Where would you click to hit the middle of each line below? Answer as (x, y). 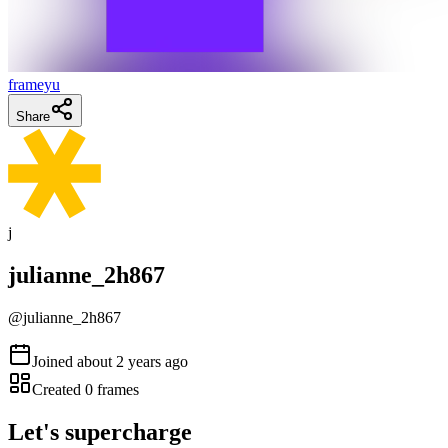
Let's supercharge (100, 431)
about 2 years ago (132, 361)
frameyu (34, 84)
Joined (54, 361)
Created (58, 389)
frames (116, 389)
